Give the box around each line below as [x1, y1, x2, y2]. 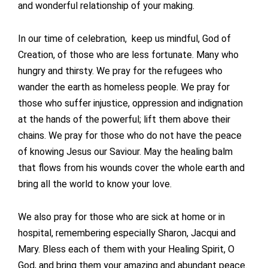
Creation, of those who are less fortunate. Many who [18, 49, 239, 61]
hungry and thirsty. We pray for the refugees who [18, 65, 223, 77]
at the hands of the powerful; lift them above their [18, 114, 230, 126]
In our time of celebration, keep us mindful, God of [18, 33, 231, 45]
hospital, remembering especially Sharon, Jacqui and [18, 227, 236, 239]
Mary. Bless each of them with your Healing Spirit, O [18, 243, 234, 255]
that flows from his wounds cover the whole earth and [18, 162, 245, 174]
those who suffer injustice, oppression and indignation [18, 98, 243, 109]
